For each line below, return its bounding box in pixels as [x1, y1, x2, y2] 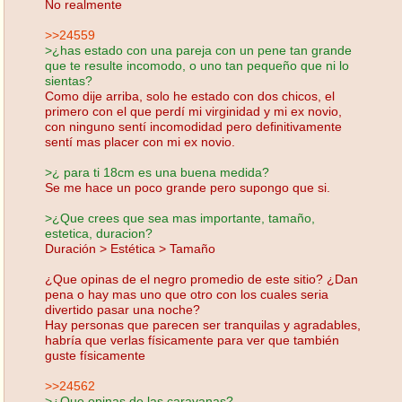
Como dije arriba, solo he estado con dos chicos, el [45, 88, 335, 103]
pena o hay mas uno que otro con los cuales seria [45, 286, 328, 301]
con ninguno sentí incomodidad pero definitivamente [45, 118, 342, 134]
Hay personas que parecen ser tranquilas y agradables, [45, 317, 361, 332]
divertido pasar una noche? [45, 301, 200, 317]
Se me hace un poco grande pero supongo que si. [45, 179, 330, 195]
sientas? [45, 73, 92, 88]
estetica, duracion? [45, 225, 153, 240]
